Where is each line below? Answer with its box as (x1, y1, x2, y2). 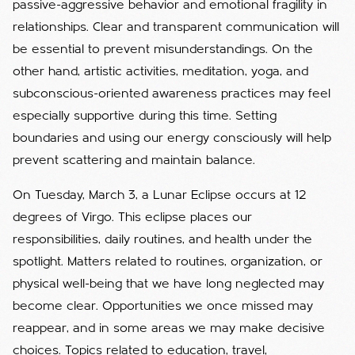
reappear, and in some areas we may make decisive (13, 322, 325, 335)
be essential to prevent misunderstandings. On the (13, 43, 313, 56)
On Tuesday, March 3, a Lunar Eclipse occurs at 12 (13, 189, 307, 202)
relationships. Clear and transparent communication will (13, 21, 339, 34)
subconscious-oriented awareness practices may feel (13, 87, 330, 101)
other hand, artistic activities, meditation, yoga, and (13, 65, 308, 78)
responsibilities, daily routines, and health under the (13, 233, 312, 246)
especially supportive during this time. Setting (13, 109, 277, 123)
